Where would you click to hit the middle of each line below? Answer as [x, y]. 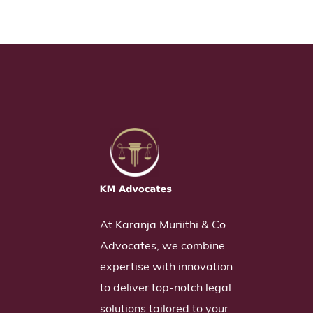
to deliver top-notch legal [166, 287]
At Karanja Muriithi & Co [163, 224]
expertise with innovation [167, 266]
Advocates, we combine [163, 245]
